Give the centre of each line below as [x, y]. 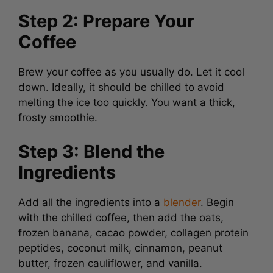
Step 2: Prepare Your [106, 19]
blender [182, 200]
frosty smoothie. [58, 115]
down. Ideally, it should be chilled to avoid [121, 85]
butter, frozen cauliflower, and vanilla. [110, 261]
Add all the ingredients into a [91, 200]
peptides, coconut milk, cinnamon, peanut [120, 245]
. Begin [217, 200]
